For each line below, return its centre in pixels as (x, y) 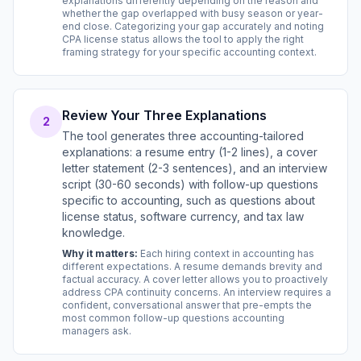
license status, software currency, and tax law (183, 216)
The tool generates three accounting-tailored (183, 136)
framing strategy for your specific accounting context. (189, 52)
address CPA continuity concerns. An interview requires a (197, 292)
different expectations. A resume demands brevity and (192, 266)
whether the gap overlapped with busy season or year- (193, 13)
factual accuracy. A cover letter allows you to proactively (195, 279)
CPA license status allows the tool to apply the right (183, 39)
